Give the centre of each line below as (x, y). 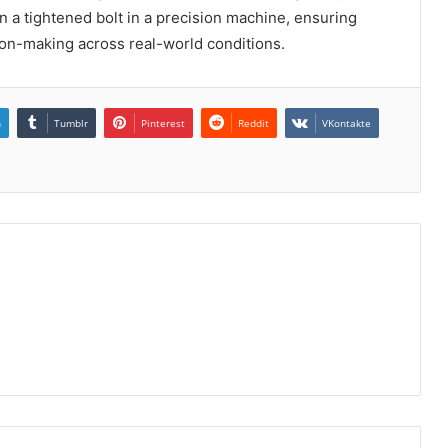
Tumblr (71, 122)
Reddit (253, 122)
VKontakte (346, 122)
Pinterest (163, 122)
